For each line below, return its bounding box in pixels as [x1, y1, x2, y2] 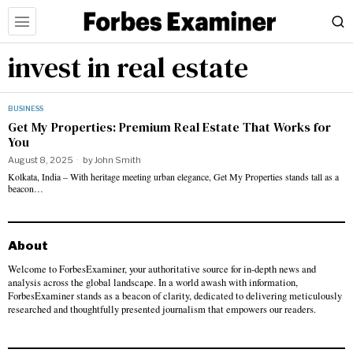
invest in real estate [8, 48, 248, 87]
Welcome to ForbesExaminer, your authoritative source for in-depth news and [8, 262, 316, 276]
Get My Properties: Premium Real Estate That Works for [8, 118, 331, 136]
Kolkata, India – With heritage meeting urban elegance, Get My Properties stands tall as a [8, 170, 339, 183]
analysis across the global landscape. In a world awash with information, [8, 276, 298, 289]
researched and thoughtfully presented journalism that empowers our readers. [8, 303, 316, 316]
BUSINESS [8, 104, 43, 113]
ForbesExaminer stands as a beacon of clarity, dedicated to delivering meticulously [8, 289, 342, 303]
